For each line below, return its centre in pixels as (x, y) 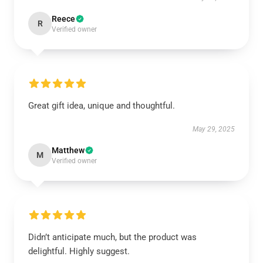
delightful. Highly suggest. (79, 251)
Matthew (68, 150)
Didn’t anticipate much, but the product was (112, 237)
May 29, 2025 (214, 129)
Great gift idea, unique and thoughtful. (102, 106)
